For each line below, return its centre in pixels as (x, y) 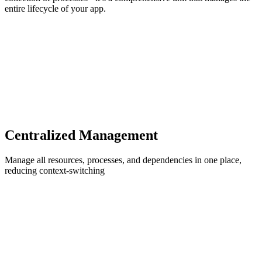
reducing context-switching (55, 170)
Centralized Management (81, 135)
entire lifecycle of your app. (55, 8)
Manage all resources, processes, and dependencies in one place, (123, 160)
